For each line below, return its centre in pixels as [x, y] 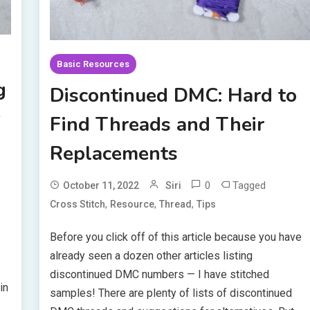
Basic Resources [93, 64]
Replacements [114, 154]
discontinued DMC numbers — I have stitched [160, 275]
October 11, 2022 [101, 186]
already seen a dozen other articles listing [152, 256]
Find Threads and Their [157, 125]
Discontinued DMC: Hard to [174, 96]
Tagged [249, 186]
